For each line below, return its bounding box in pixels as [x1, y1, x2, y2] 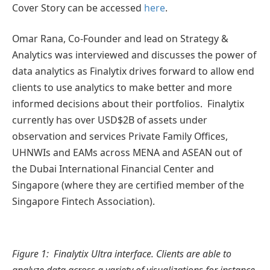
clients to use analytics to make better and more [12, 81, 232, 95]
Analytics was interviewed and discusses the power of [12, 48, 256, 62]
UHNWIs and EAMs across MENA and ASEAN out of [12, 146, 242, 160]
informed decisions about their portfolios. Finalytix [12, 97, 246, 111]
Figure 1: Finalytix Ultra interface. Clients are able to [12, 246, 231, 260]
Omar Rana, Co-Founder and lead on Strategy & [12, 32, 228, 46]
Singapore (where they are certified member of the [12, 178, 244, 192]
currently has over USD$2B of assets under [12, 113, 207, 127]
